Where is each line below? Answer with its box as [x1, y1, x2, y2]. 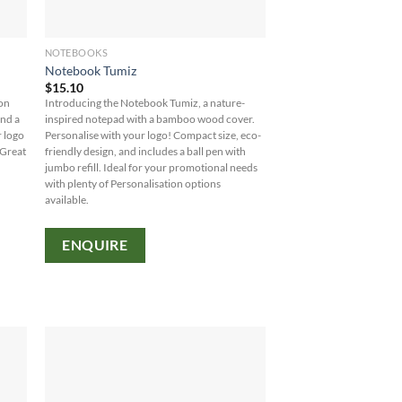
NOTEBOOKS [44, 47, 109, 59]
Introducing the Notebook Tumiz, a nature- [44, 97, 245, 109]
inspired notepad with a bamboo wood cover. [44, 113, 255, 126]
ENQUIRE [62, 236, 128, 253]
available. [44, 194, 89, 206]
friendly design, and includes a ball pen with [44, 145, 246, 158]
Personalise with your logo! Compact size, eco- [44, 129, 261, 142]
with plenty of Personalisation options [44, 178, 221, 190]
